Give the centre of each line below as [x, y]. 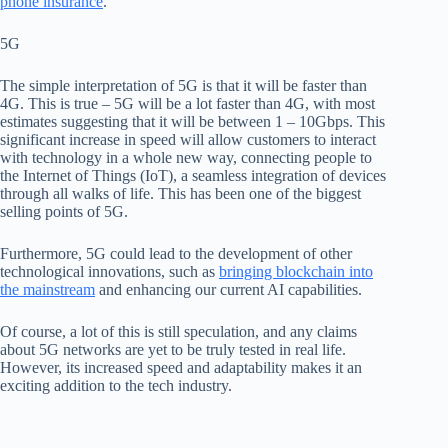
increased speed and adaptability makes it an [221, 367]
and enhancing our [157, 289]
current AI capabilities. [291, 289]
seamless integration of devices [287, 175]
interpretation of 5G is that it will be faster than [218, 85]
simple [49, 85]
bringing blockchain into [296, 271]
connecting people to [306, 157]
